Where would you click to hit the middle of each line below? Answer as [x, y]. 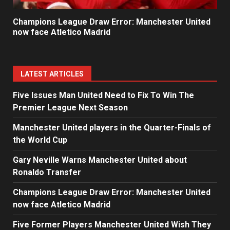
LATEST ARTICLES [52, 74]
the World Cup [40, 140]
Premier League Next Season [70, 108]
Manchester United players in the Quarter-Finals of [112, 128]
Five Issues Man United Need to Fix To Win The [103, 95]
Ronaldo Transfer [47, 172]
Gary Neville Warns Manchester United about [100, 160]
